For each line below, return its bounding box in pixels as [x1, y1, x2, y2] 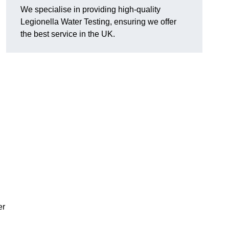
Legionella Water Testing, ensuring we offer [20, 17, 176, 27]
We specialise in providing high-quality [20, 5, 161, 14]
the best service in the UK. [20, 30, 115, 39]
